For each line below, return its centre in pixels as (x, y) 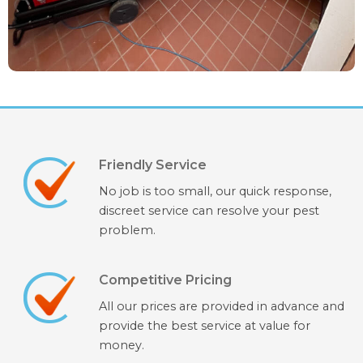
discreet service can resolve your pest (209, 211)
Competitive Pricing (165, 280)
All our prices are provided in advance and (221, 307)
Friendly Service (152, 165)
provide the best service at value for (204, 326)
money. (121, 346)
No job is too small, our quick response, (215, 192)
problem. (127, 231)
